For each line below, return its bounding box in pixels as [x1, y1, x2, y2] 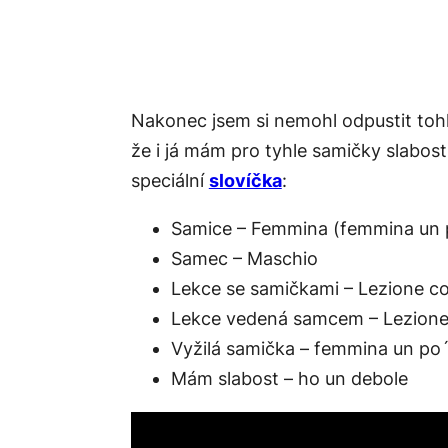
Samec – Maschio [170, 248, 318, 270]
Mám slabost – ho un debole [170, 368, 408, 390]
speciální [130, 170, 209, 192]
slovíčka [208, 170, 282, 192]
